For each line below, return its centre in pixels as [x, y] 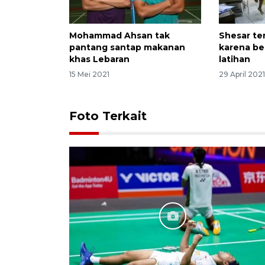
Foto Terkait [108, 116]
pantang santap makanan [127, 47]
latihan [235, 59]
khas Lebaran [99, 59]
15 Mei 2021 [89, 75]
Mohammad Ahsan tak [119, 35]
